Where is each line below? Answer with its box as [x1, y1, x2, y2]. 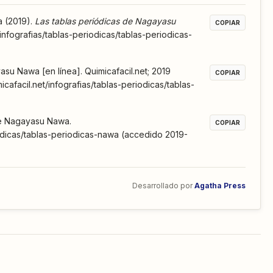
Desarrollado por [132, 180, 193, 190]
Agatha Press [194, 180, 246, 190]
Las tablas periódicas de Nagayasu [35, 15, 175, 26]
